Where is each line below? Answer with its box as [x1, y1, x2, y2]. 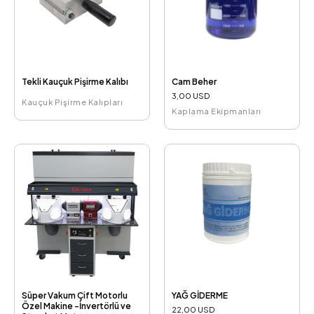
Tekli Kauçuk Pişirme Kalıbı [22, 76, 128, 87]
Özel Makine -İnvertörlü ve [22, 300, 131, 311]
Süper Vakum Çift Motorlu [22, 289, 128, 301]
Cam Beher [172, 76, 217, 87]
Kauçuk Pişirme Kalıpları [22, 97, 123, 107]
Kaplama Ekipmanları [172, 106, 261, 116]
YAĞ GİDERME [172, 289, 228, 301]
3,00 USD [172, 90, 210, 100]
